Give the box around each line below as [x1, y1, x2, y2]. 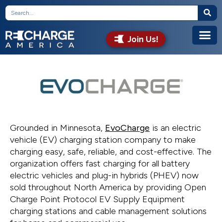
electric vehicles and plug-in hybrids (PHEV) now [10, 170, 199, 181]
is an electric [150, 122, 201, 134]
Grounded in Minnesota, [10, 122, 105, 134]
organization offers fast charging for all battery [10, 158, 190, 169]
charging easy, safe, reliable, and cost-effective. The [10, 146, 212, 158]
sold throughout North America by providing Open [10, 182, 206, 193]
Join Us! [127, 34, 159, 44]
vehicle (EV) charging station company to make [10, 134, 196, 146]
